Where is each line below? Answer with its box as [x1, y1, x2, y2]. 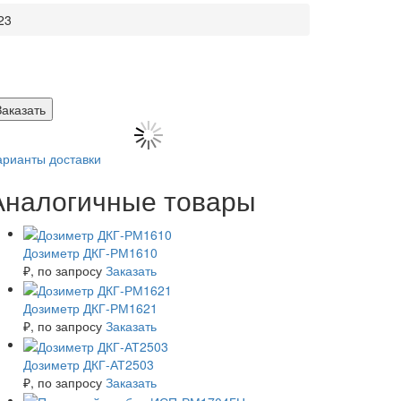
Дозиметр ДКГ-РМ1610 [23, 243, 158, 261]
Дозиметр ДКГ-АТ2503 [23, 354, 154, 373]
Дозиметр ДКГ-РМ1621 [23, 299, 158, 318]
